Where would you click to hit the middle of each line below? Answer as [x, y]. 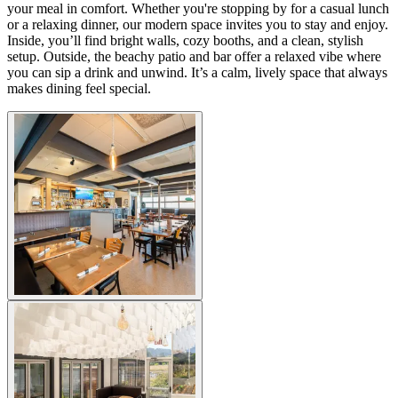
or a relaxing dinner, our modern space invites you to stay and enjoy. [198, 24]
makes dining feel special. [79, 88]
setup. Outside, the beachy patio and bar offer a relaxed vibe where [194, 56]
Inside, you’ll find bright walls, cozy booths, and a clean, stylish [185, 40]
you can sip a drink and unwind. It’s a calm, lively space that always [197, 72]
